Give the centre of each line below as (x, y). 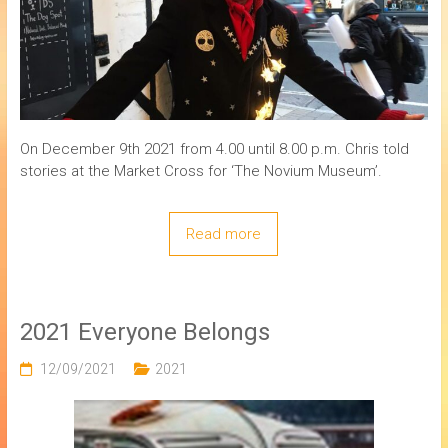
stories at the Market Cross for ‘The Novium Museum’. (200, 170)
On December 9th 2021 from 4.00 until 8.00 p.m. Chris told (214, 148)
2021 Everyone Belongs (144, 331)
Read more (224, 233)
